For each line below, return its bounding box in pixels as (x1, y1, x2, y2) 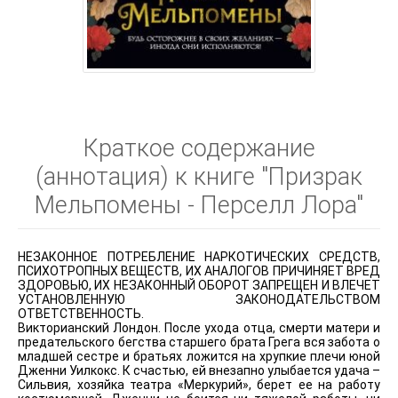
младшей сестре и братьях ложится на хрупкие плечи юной (18, 349, 380, 364)
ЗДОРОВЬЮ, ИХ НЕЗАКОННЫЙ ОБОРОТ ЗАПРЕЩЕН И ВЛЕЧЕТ (18, 278, 380, 293)
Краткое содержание (83, 134, 315, 163)
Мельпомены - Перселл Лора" (35, 191, 363, 220)
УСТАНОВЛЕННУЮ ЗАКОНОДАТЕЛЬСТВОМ (18, 292, 380, 307)
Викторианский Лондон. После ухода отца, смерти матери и (18, 321, 380, 336)
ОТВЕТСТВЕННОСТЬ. (18, 306, 144, 322)
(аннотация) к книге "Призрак (36, 163, 362, 192)
